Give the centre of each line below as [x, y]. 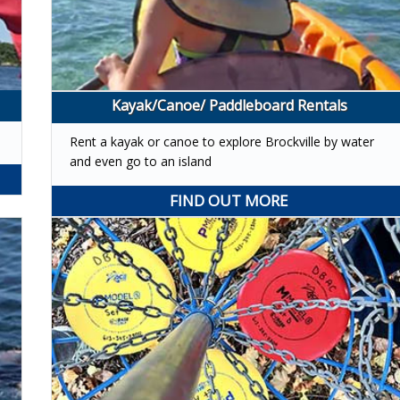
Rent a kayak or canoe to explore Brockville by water [221, 141]
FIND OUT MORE [229, 200]
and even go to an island [140, 161]
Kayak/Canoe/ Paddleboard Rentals [229, 105]
